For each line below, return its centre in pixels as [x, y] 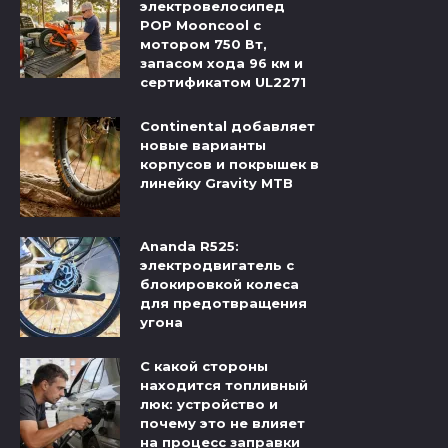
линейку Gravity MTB [216, 183]
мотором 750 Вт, [203, 44]
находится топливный [224, 385]
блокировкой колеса [219, 284]
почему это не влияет [222, 423]
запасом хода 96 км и [221, 63]
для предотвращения [223, 303]
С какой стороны [204, 366]
